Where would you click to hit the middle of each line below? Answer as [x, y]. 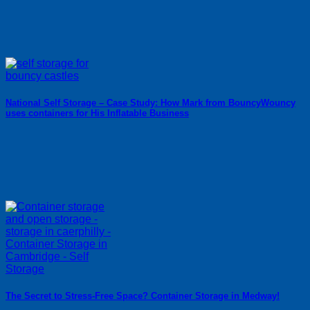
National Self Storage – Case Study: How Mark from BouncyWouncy [151, 102]
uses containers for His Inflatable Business [97, 113]
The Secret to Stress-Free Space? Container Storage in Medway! [143, 296]
